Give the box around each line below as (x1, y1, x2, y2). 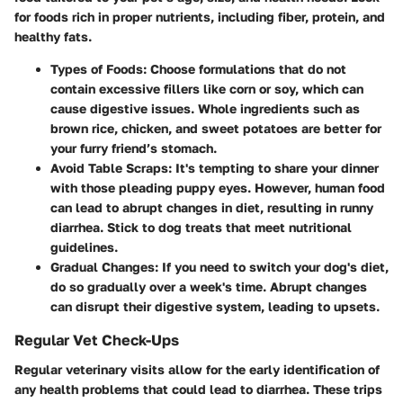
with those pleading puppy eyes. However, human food (50, 180, 385, 196)
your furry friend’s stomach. (50, 140, 217, 157)
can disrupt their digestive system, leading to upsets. (50, 299, 380, 315)
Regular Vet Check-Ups (14, 331, 179, 350)
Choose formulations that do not (147, 61, 346, 77)
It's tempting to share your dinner (172, 160, 379, 176)
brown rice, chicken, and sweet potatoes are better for (50, 121, 381, 137)
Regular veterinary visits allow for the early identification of (14, 361, 380, 377)
